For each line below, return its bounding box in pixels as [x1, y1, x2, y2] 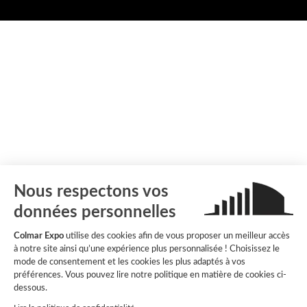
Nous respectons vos [14, 183, 169, 200]
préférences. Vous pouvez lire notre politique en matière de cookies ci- [14, 270, 286, 280]
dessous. [14, 283, 47, 293]
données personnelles [14, 204, 176, 221]
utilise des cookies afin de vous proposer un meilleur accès [64, 231, 290, 241]
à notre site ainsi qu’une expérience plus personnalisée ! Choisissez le [14, 244, 280, 254]
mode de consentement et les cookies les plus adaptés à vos [14, 257, 245, 267]
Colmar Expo [14, 231, 64, 241]
